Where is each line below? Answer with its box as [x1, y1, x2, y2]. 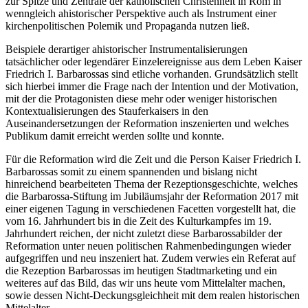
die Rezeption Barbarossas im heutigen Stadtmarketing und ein [5, 265, 277, 277]
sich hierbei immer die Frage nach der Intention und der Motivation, [5, 80, 298, 93]
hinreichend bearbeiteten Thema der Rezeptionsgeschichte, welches [5, 178, 298, 190]
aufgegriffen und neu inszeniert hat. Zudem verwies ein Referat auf [5, 252, 296, 265]
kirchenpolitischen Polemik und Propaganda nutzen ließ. [5, 20, 250, 32]
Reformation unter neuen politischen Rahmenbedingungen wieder [5, 240, 291, 252]
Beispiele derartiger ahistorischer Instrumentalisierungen [5, 43, 247, 56]
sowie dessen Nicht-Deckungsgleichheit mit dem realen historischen [5, 289, 300, 302]
